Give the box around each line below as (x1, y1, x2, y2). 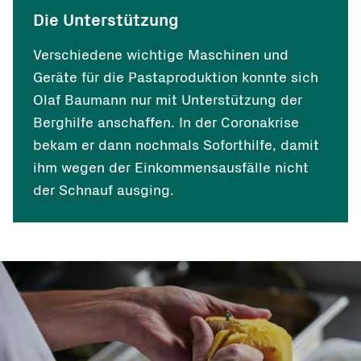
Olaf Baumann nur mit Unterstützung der (33, 93, 302, 108)
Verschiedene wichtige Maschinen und (33, 48, 288, 63)
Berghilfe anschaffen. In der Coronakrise (33, 115, 299, 131)
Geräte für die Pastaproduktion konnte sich (33, 70, 318, 85)
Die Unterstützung (33, 11, 179, 29)
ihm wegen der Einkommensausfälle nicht (33, 160, 309, 176)
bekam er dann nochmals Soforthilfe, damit (33, 138, 319, 153)
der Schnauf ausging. (33, 183, 174, 198)
